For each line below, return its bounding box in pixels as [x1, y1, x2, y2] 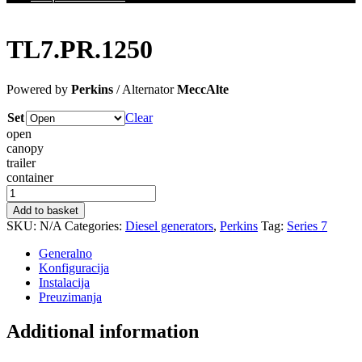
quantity [6, 198, 47, 213]
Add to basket [13, 204, 78, 217]
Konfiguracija [39, 260, 109, 275]
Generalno [39, 246, 92, 260]
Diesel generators [125, 218, 213, 233]
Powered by [6, 82, 71, 96]
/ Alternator [113, 82, 177, 96]
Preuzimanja [39, 289, 102, 304]
